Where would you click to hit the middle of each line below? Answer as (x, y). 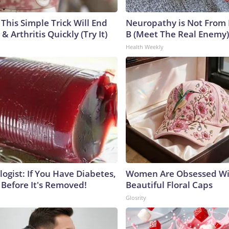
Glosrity (136, 197)
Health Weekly (145, 47)
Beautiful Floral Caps (169, 185)
